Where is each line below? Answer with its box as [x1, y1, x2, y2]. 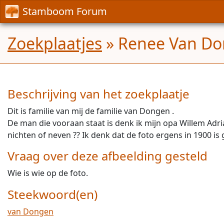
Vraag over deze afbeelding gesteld [7, 147, 207, 164]
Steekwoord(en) [7, 186, 97, 202]
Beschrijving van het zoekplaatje [7, 85, 189, 102]
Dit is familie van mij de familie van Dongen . [7, 105, 174, 116]
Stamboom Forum [22, 4, 107, 18]
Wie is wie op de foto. [7, 167, 88, 178]
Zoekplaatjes [7, 32, 102, 54]
